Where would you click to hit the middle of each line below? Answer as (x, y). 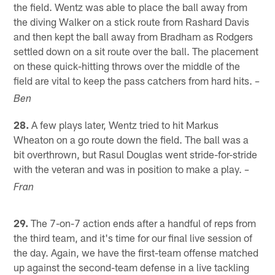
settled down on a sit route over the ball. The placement (136, 51)
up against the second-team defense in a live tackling (132, 267)
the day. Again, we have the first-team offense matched (136, 253)
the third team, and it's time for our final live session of (133, 238)
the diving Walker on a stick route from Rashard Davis (132, 22)
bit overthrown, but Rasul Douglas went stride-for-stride (136, 154)
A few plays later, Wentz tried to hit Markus (124, 125)
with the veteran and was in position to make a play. (129, 169)
